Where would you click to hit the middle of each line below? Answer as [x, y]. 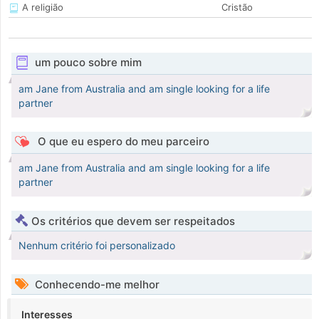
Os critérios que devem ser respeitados [133, 221]
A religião [41, 7]
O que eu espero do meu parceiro [122, 142]
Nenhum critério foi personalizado [97, 246]
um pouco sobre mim [88, 63]
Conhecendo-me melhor [96, 285]
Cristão [237, 7]
